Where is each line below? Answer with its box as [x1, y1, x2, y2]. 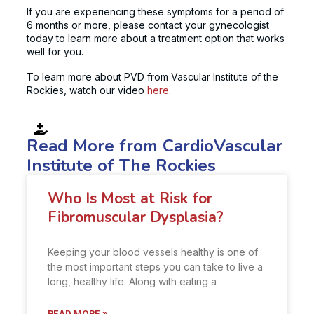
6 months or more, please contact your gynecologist [27, 18, 269, 31]
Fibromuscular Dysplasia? [48, 207, 224, 228]
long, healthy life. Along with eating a [48, 275, 217, 288]
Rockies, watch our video [27, 83, 147, 96]
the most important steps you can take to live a [48, 261, 263, 273]
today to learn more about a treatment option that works [27, 32, 285, 44]
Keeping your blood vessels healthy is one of [48, 246, 258, 259]
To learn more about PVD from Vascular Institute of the [27, 70, 278, 83]
